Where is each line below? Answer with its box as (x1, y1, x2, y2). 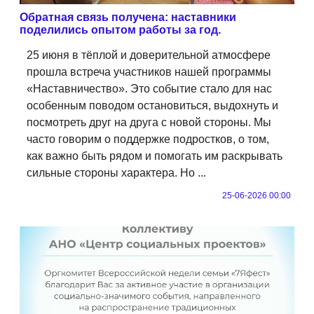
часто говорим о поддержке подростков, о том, (27, 132, 269, 145)
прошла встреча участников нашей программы (27, 65, 271, 78)
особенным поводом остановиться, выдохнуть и (27, 99, 278, 111)
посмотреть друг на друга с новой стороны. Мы (27, 116, 271, 128)
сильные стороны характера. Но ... (27, 166, 206, 179)
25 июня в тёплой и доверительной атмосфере (27, 48, 271, 61)
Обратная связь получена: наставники (20, 11, 236, 23)
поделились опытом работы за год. (20, 23, 221, 36)
